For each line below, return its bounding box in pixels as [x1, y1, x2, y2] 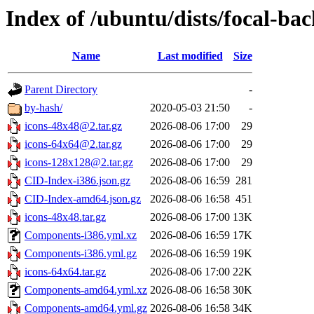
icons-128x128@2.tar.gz [25, 156, 133, 169]
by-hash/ [25, 102, 62, 114]
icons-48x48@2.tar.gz [25, 120, 122, 132]
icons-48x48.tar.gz [25, 211, 106, 224]
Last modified [157, 50, 223, 62]
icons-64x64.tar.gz [25, 266, 106, 278]
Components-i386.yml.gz [25, 247, 137, 260]
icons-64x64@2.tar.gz [25, 138, 122, 151]
